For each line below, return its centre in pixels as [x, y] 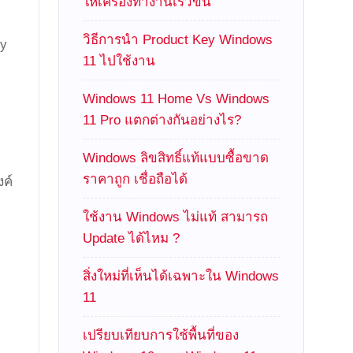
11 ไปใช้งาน [119, 61]
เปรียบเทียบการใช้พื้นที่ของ [161, 335]
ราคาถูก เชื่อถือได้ [136, 179]
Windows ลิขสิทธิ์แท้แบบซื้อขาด [176, 158]
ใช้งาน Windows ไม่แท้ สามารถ [176, 217]
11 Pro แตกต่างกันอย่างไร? [162, 120]
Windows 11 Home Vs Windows [176, 99]
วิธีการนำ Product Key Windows [178, 40]
